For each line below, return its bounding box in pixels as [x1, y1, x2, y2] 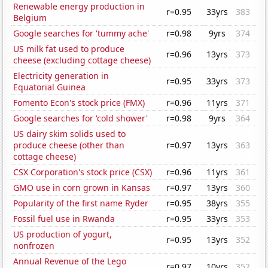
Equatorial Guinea [13, 81, 86, 93]
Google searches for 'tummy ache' [13, 28, 150, 39]
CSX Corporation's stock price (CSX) [13, 166, 153, 178]
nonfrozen [13, 240, 55, 252]
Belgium [13, 12, 47, 24]
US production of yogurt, [13, 229, 112, 240]
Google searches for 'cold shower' [13, 112, 148, 124]
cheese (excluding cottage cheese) [13, 54, 151, 66]
